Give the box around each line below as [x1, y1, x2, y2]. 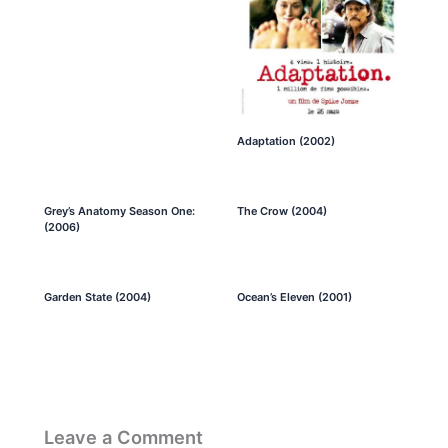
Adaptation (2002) [236, 134, 335, 149]
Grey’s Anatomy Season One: [44, 204, 196, 219]
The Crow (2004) [236, 204, 327, 219]
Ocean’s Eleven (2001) [236, 290, 352, 305]
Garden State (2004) [44, 290, 152, 305]
